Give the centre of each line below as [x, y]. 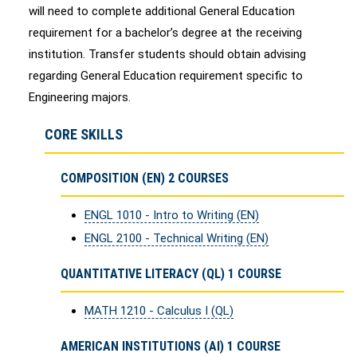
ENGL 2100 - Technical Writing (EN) [177, 238]
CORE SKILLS [84, 134]
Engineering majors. [80, 97]
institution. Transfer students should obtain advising [167, 54]
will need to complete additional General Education [162, 11]
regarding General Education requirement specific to [166, 76]
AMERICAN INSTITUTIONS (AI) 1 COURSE [171, 346]
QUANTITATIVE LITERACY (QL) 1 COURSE [171, 274]
